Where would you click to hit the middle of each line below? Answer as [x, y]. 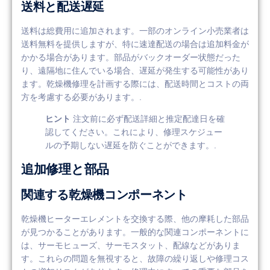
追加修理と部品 [65, 169]
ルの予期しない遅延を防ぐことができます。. [131, 146]
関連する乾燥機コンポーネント [104, 194]
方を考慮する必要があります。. [81, 97]
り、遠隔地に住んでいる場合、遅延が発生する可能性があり [135, 70]
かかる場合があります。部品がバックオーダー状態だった [131, 57]
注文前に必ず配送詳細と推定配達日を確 [148, 119]
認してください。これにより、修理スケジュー [134, 132]
